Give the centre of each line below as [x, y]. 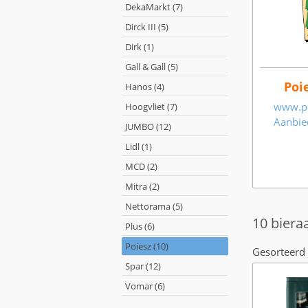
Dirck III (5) [147, 27]
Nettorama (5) [154, 206]
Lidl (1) [139, 146]
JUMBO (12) [148, 126]
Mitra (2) [142, 186]
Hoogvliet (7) [151, 107]
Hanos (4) [145, 87]
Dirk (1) [140, 47]
